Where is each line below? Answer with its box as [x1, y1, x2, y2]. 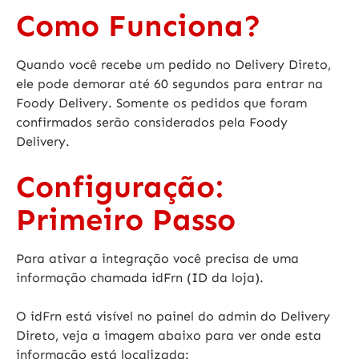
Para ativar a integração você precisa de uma [16, 251, 299, 267]
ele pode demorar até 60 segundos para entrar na [16, 76, 323, 92]
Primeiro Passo [16, 201, 236, 239]
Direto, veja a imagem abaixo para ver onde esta [16, 328, 321, 344]
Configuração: [16, 168, 223, 206]
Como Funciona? [16, 7, 261, 45]
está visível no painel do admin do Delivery [62, 309, 330, 325]
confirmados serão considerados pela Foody [16, 115, 288, 131]
